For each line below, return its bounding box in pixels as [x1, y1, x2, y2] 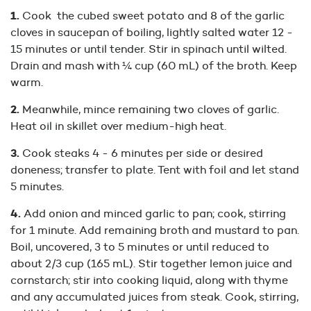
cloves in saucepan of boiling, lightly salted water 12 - [10, 25, 293, 39]
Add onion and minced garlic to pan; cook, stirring [24, 206, 286, 220]
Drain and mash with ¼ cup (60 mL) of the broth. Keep [10, 58, 297, 72]
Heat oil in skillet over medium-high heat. [10, 119, 226, 133]
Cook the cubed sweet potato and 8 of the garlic [22, 8, 285, 22]
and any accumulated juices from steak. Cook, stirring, [10, 289, 299, 303]
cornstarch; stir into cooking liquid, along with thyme [10, 273, 288, 287]
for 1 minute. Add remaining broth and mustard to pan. [10, 223, 299, 237]
